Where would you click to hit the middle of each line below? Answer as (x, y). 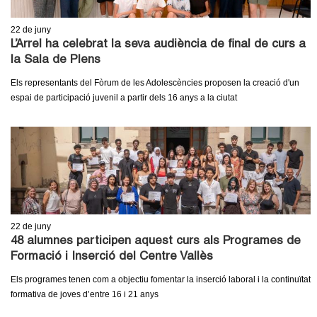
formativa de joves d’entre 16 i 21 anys (85, 294)
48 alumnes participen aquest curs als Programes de (156, 241)
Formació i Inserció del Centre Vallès (112, 257)
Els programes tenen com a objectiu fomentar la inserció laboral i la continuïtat (161, 279)
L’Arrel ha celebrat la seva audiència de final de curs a (158, 45)
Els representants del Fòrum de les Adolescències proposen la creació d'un (155, 82)
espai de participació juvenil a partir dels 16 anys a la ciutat (124, 97)
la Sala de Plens (56, 60)
